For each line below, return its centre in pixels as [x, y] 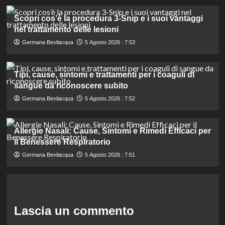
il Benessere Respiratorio [62, 142]
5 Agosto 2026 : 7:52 [110, 98]
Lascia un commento [74, 210]
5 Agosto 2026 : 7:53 [110, 42]
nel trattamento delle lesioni [66, 29]
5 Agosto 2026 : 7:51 [110, 154]
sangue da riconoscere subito [71, 85]
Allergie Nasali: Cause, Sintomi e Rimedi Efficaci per [112, 131]
